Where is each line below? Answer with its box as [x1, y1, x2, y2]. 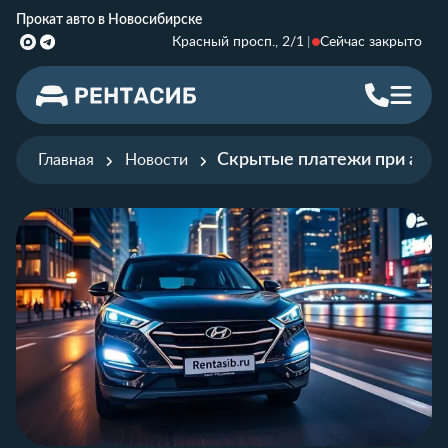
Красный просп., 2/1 [172, 35, 304, 49]
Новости [125, 152, 188, 168]
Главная [38, 152, 94, 168]
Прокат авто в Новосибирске [16, 13, 202, 27]
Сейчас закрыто [320, 35, 422, 49]
